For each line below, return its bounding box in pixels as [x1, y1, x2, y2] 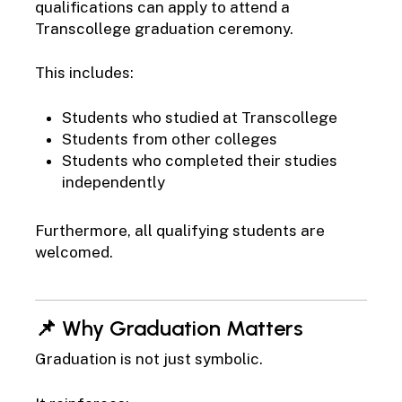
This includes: [34, 64, 134, 83]
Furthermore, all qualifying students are [34, 221, 325, 240]
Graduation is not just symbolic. [34, 350, 263, 369]
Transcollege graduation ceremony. [34, 19, 293, 38]
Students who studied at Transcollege [61, 108, 337, 127]
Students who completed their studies [61, 151, 337, 170]
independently [61, 172, 165, 191]
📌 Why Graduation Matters [34, 315, 303, 342]
